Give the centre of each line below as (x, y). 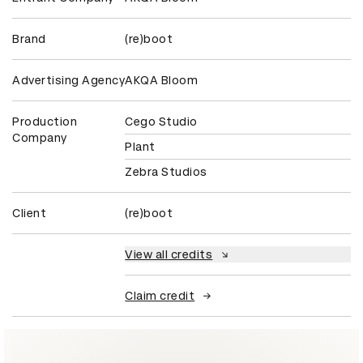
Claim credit (160, 295)
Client (29, 213)
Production (45, 121)
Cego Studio (161, 121)
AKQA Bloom (162, 80)
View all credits (169, 254)
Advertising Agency (68, 80)
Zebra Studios (166, 171)
